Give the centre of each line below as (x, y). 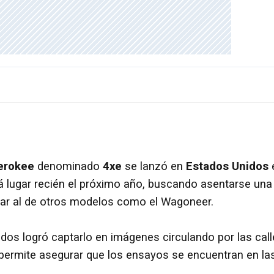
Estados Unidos (229, 166)
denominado (68, 166)
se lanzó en (155, 166)
